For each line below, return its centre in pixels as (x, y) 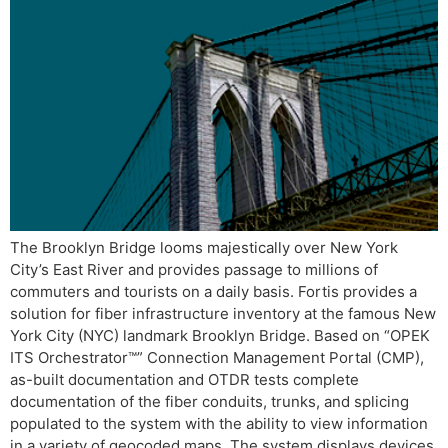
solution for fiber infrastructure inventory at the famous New (223, 313)
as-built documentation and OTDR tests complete (184, 379)
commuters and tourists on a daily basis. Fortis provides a (213, 291)
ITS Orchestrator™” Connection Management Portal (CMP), (217, 357)
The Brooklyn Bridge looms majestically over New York (204, 247)
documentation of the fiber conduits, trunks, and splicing (209, 401)
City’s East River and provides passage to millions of (194, 269)
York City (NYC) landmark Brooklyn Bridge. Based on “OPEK (220, 335)
